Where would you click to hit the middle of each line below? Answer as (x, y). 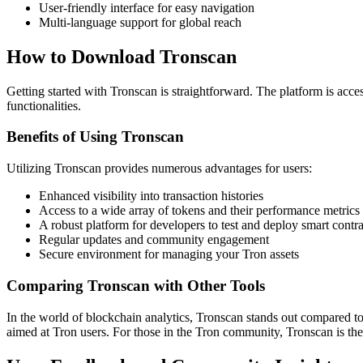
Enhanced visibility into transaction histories (151, 196)
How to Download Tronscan (122, 56)
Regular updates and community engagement (154, 240)
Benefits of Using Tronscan (95, 137)
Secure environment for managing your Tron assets (169, 254)
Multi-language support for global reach (140, 22)
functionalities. (44, 105)
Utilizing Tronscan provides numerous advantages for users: (159, 169)
